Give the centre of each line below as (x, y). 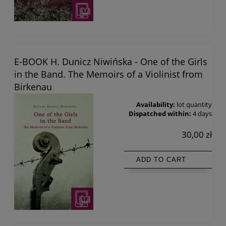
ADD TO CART (161, 160)
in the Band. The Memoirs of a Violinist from (108, 74)
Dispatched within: (160, 114)
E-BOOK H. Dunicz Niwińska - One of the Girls (111, 62)
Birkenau (33, 87)
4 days (202, 114)
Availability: (156, 105)
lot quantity (194, 105)
